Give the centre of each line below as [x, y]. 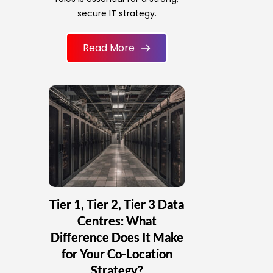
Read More [109, 48]
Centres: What [117, 221]
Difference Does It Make [117, 237]
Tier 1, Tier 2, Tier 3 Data [117, 204]
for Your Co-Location [117, 254]
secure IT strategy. [117, 14]
